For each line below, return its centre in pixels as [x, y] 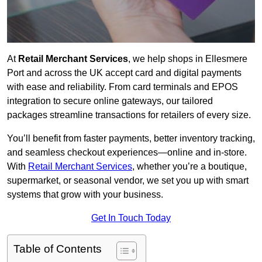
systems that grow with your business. [85, 195]
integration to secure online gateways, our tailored [110, 101]
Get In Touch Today [131, 218]
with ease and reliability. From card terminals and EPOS [123, 87]
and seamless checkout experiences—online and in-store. [127, 153]
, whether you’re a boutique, [189, 167]
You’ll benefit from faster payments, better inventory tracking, [131, 139]
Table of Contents [58, 249]
